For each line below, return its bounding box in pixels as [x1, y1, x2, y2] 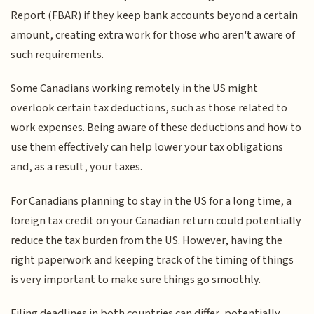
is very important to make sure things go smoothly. [11, 271, 261, 288]
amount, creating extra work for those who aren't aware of [11, 26, 296, 43]
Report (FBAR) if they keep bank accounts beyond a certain [11, 6, 299, 24]
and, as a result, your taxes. [11, 158, 143, 176]
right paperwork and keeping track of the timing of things [11, 251, 294, 268]
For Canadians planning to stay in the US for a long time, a [11, 192, 292, 210]
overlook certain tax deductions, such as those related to [11, 100, 288, 117]
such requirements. [11, 46, 104, 63]
